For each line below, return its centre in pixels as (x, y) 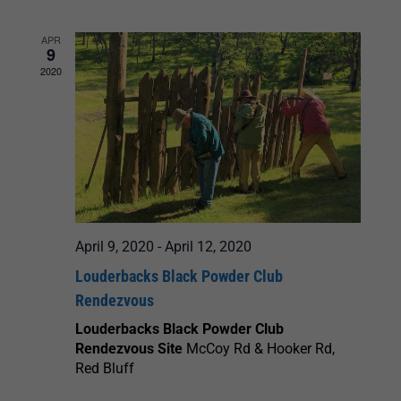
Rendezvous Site (131, 349)
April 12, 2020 (208, 247)
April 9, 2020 (115, 247)
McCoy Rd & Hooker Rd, (260, 349)
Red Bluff (105, 369)
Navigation (350, 96)
